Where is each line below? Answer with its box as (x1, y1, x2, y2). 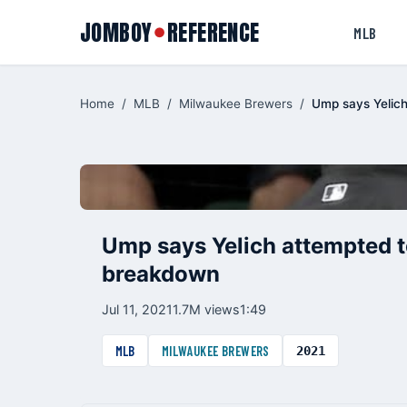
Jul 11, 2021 (102, 302, 173, 317)
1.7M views (173, 302, 240, 317)
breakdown (102, 261, 220, 287)
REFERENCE (167, 15, 260, 49)
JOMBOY (80, 15, 153, 49)
